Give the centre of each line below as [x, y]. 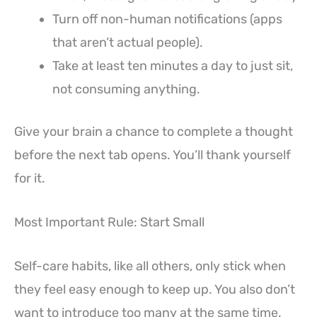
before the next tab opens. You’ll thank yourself [152, 155]
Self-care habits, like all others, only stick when [150, 266]
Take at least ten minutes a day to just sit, [173, 66]
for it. [30, 179]
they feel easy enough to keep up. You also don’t [155, 289]
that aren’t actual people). [128, 43]
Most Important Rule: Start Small [109, 223]
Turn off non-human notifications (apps [167, 19]
